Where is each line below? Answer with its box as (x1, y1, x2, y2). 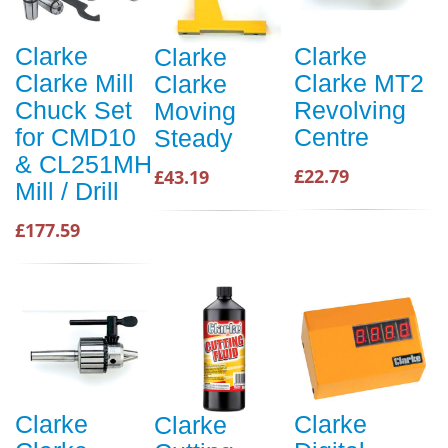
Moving (154, 97, 236, 125)
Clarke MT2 (294, 69, 424, 98)
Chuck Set (15, 96, 132, 125)
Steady (154, 124, 233, 152)
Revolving (294, 96, 406, 125)
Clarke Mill (15, 69, 134, 98)
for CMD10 (15, 123, 136, 152)
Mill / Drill (15, 177, 119, 206)
